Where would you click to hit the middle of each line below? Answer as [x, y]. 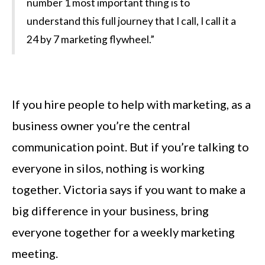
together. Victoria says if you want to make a [129, 189]
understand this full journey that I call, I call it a [131, 21]
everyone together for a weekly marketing [123, 232]
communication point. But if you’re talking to [130, 146]
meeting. [35, 253]
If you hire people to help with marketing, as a [131, 104]
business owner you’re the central [101, 125]
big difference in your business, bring [110, 210]
